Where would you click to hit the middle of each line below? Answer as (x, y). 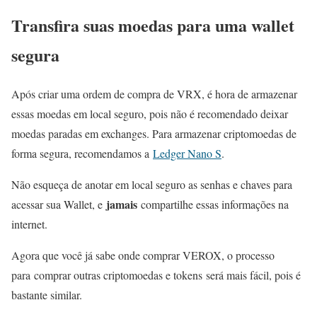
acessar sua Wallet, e (59, 204)
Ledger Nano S (187, 154)
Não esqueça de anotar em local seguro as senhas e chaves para (152, 185)
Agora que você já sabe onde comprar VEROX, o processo (143, 255)
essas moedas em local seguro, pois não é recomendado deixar (150, 114)
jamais (122, 204)
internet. (29, 224)
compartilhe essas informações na (213, 204)
